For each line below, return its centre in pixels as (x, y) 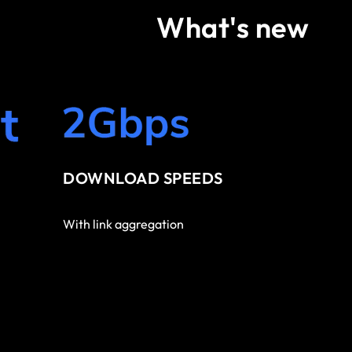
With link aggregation (123, 224)
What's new (233, 27)
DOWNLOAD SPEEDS (143, 178)
